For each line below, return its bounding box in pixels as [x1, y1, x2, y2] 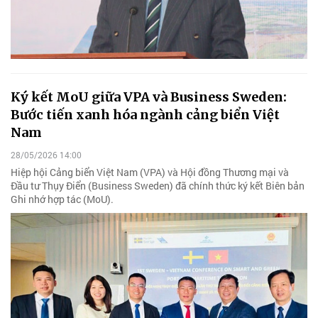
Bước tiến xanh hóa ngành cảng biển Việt [11, 106, 280, 124]
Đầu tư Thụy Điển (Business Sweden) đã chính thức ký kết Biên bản [11, 178, 305, 192]
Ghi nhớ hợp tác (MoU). [11, 192, 114, 206]
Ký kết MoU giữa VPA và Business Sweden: [11, 89, 287, 106]
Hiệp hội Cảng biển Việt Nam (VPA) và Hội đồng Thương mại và [11, 165, 289, 179]
